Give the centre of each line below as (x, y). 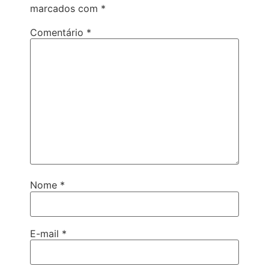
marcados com (65, 8)
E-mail (46, 233)
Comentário (58, 32)
